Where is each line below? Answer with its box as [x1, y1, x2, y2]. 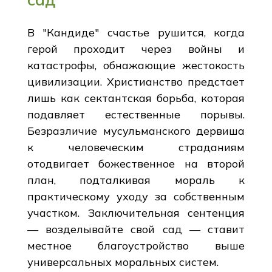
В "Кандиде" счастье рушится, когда [27, 25, 245, 39]
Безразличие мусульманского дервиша [27, 123, 245, 138]
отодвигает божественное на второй [27, 156, 245, 171]
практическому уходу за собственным [27, 189, 245, 203]
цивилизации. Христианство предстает [27, 74, 245, 89]
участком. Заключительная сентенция [27, 205, 245, 220]
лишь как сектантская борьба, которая [27, 90, 245, 105]
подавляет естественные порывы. [27, 107, 245, 121]
